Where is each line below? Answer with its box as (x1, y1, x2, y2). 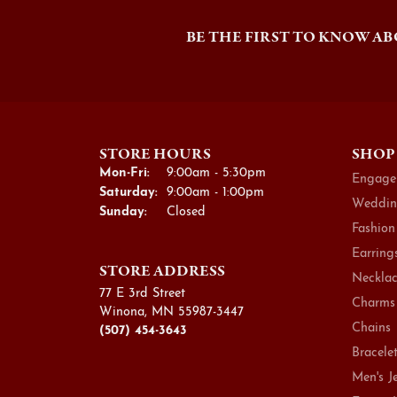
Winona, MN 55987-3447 (99, 305, 244, 319)
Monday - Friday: (150, 166, 255, 180)
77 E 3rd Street (99, 286, 185, 300)
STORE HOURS (99, 143, 211, 164)
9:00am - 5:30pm (167, 166, 266, 180)
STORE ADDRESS (99, 260, 225, 281)
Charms (352, 296, 395, 310)
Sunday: (99, 205, 147, 219)
